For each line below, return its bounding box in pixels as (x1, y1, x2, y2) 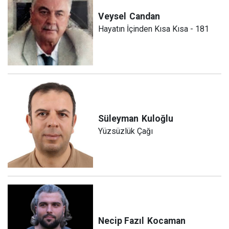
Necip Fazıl (98, 216, 145, 226)
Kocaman (147, 216, 186, 226)
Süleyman (98, 113, 139, 124)
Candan (129, 11, 161, 21)
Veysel (98, 11, 127, 21)
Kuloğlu (142, 113, 174, 124)
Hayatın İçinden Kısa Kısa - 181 (98, 24, 210, 34)
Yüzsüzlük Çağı (98, 126, 153, 136)
